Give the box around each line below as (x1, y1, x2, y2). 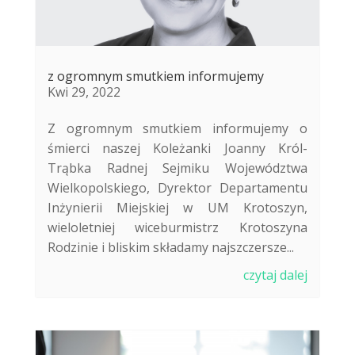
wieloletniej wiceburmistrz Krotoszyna (47, 219, 308, 237)
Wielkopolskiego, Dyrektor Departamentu (47, 179, 308, 197)
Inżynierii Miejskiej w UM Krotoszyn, (47, 199, 308, 217)
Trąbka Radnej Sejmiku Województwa (47, 159, 308, 177)
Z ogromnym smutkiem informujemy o (47, 120, 308, 138)
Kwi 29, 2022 (47, 83, 120, 101)
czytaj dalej (243, 266, 308, 284)
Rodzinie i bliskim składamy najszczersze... (47, 239, 294, 257)
